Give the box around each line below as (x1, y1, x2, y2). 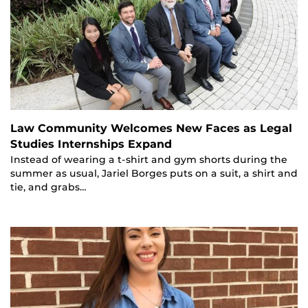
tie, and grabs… (10, 181, 87, 193)
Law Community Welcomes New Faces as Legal (10, 122, 292, 135)
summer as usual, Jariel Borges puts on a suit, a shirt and (10, 168, 298, 179)
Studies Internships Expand (10, 137, 172, 151)
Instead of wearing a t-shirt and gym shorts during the (10, 154, 287, 166)
